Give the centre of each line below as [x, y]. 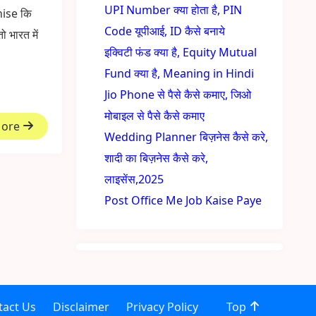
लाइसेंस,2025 [134, 179]
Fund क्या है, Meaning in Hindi [180, 73]
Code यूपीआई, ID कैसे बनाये [165, 31]
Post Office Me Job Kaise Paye [183, 200]
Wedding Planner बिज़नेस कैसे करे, [187, 137]
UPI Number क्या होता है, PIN [174, 10]
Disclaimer [81, 307]
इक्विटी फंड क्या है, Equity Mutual [181, 52]
